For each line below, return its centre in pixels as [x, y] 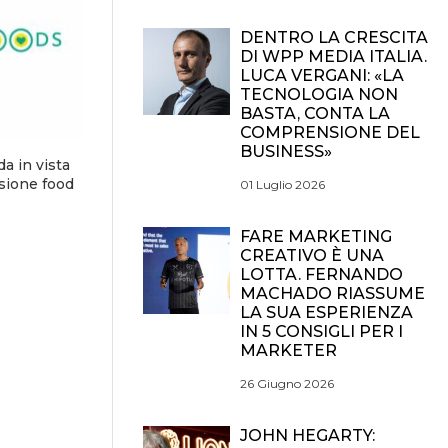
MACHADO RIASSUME [332, 293]
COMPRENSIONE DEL [330, 132]
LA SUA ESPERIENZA [326, 312]
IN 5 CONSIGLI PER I [321, 331]
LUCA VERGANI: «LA [322, 75]
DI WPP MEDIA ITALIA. [333, 56]
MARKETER [288, 350]
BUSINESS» [286, 151]
